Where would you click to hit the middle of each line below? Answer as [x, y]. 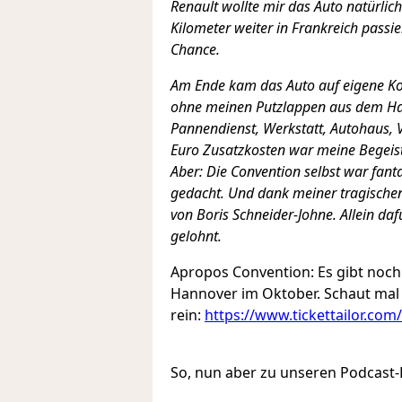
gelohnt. [196, 236]
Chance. [195, 50]
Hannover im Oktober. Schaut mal [285, 294]
